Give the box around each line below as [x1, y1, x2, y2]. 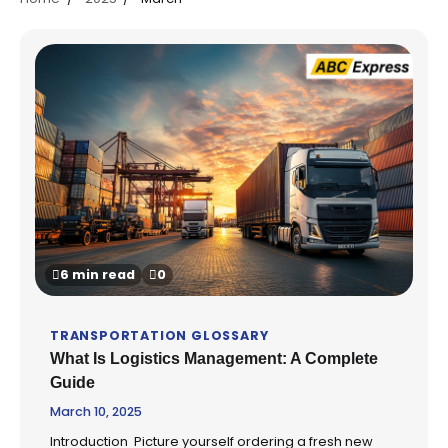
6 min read [60, 265, 135, 283]
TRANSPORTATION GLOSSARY [50, 326, 269, 344]
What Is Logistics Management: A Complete [50, 348, 378, 367]
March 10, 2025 [50, 402, 142, 420]
